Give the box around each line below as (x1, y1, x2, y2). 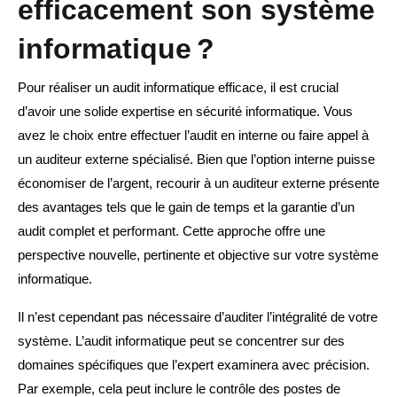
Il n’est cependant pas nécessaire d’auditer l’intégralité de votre (18, 309, 378, 325)
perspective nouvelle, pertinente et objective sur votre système (18, 247, 378, 263)
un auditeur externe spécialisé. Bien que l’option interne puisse (18, 152, 375, 167)
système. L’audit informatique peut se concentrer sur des (18, 333, 345, 349)
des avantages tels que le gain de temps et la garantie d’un (18, 199, 354, 215)
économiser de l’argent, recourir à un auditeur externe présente (18, 175, 379, 191)
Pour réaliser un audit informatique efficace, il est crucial (18, 80, 339, 96)
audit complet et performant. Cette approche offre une (18, 223, 325, 239)
